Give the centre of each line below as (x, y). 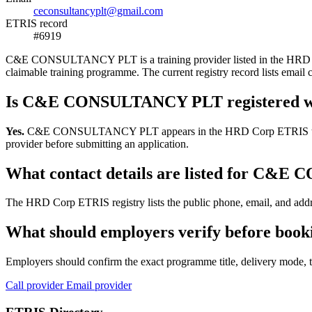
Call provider (36, 286)
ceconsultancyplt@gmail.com (98, 10)
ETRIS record (37, 23)
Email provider (99, 286)
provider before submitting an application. (97, 143)
